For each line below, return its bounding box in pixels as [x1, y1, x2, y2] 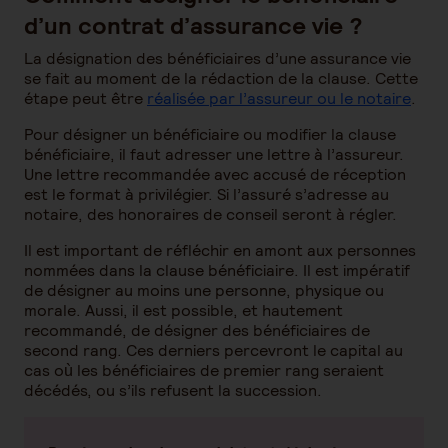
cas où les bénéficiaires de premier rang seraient [24, 360, 384, 381]
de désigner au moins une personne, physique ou [24, 280, 384, 301]
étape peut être [24, 88, 147, 109]
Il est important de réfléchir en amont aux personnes [24, 240, 416, 261]
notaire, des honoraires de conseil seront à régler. [24, 204, 397, 225]
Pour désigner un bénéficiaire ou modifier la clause [24, 124, 396, 145]
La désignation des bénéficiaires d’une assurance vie [24, 48, 411, 69]
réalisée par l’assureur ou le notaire [147, 88, 411, 109]
